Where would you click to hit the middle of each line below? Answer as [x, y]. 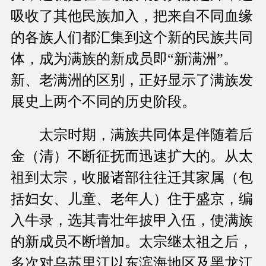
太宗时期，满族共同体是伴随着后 [132, 135]
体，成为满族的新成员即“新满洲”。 [124, 59]
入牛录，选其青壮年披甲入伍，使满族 [132, 221]
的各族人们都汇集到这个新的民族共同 [132, 38]
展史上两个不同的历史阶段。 [103, 102]
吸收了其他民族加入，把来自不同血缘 [132, 16]
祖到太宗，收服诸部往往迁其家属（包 [132, 178]
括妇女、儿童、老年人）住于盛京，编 [132, 199]
